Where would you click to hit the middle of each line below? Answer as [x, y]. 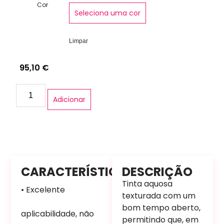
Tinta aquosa [147, 183]
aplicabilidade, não [58, 213]
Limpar [79, 41]
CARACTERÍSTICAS [78, 171]
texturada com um [159, 195]
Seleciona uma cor [108, 13]
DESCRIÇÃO [157, 171]
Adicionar [69, 99]
